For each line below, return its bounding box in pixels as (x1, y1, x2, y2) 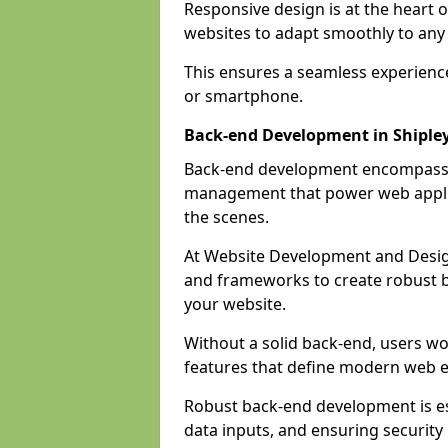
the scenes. (184, 206, 269, 228)
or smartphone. (184, 85, 303, 107)
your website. (184, 293, 286, 315)
